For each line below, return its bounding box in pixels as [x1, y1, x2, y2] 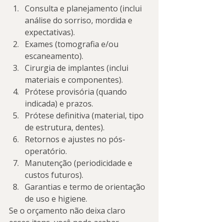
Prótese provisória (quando [25, 86, 129, 97]
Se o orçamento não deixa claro [9, 205, 127, 216]
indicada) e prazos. [25, 98, 93, 109]
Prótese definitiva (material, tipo [25, 110, 146, 121]
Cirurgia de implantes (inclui [25, 62, 130, 73]
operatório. [25, 146, 67, 157]
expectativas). [25, 27, 75, 38]
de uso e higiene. [25, 193, 87, 204]
